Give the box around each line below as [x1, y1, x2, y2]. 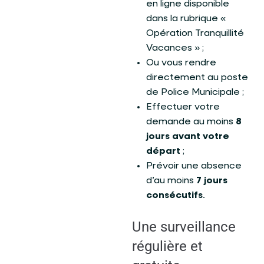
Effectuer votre [146, 102, 220, 112]
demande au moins [146, 117, 236, 127]
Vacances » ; [146, 43, 204, 53]
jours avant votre [146, 131, 229, 141]
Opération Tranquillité [146, 28, 244, 38]
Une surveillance [132, 218, 236, 235]
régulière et [132, 237, 203, 255]
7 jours [196, 176, 227, 186]
